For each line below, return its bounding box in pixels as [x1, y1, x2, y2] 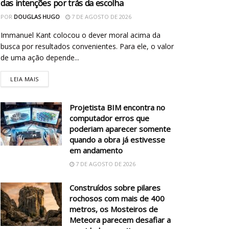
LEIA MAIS [10, 75, 39, 83]
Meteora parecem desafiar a [70, 214, 171, 225]
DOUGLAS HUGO [14, 12, 60, 20]
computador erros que [70, 112, 149, 123]
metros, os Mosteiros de [70, 203, 158, 214]
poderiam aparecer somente [70, 123, 171, 134]
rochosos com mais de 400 [70, 193, 165, 203]
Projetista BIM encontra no [70, 102, 165, 112]
